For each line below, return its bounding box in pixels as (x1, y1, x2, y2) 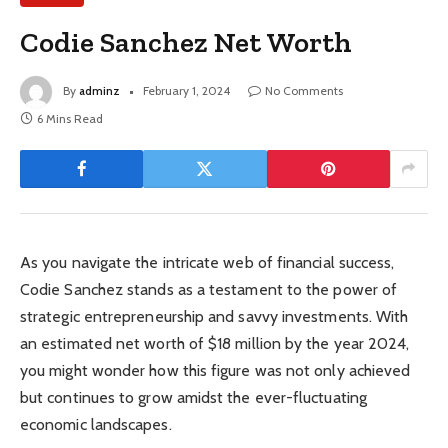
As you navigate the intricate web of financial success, (20, 252, 395, 272)
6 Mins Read (37, 110, 103, 126)
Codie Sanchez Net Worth (20, 24, 353, 59)
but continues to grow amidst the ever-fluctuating (20, 387, 367, 407)
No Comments (265, 82, 343, 98)
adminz (79, 82, 120, 98)
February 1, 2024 (143, 82, 230, 98)
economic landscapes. (20, 414, 172, 434)
